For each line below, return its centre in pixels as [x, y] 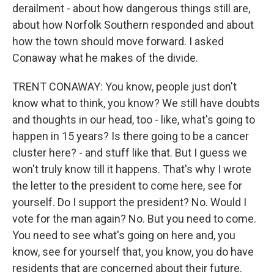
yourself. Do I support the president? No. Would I [129, 202]
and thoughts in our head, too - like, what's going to [134, 120]
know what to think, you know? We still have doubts [136, 103]
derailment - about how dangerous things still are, [131, 8]
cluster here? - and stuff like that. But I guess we [130, 153]
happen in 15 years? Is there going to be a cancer [131, 136]
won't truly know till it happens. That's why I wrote [132, 169]
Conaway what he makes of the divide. [105, 58]
